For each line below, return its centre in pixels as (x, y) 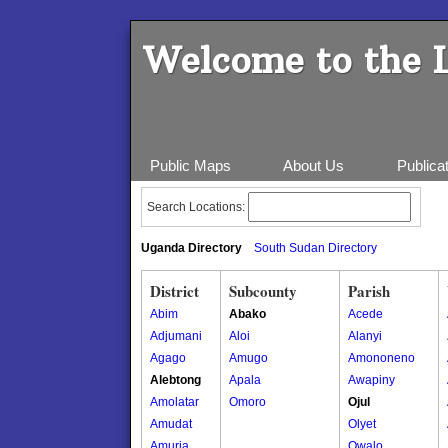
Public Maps (190, 165)
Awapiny (371, 380)
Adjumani (176, 336)
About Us (313, 165)
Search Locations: (197, 207)
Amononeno (381, 358)
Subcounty (263, 291)
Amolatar (174, 402)
